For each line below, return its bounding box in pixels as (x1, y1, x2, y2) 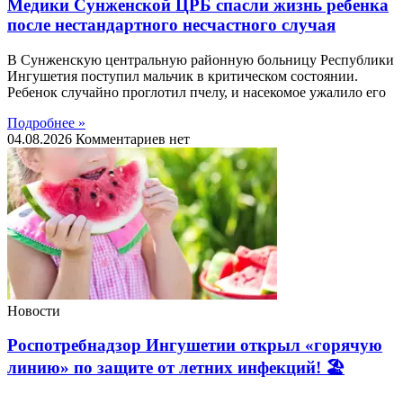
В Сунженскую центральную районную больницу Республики (7, 51, 394, 67)
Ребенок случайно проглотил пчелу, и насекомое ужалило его (7, 84, 386, 100)
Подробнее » (7, 114, 85, 130)
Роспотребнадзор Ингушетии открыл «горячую (7, 336, 382, 355)
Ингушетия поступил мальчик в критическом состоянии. (7, 67, 358, 84)
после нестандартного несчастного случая (7, 14, 336, 34)
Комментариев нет (76, 130, 190, 147)
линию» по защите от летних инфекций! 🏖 (7, 358, 345, 378)
